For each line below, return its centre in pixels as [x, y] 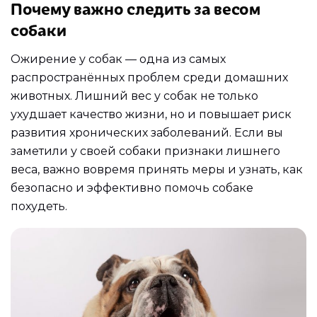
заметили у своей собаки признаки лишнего [145, 151]
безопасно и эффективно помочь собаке [132, 188]
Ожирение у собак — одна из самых [118, 59]
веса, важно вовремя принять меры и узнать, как [157, 169]
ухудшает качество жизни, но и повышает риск [151, 114]
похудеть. [39, 206]
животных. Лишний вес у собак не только [134, 96]
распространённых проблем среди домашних [149, 77]
